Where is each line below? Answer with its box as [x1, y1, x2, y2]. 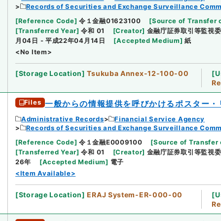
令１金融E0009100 [79, 138, 143, 146]
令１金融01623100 [79, 16, 141, 25]
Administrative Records [21, 114, 104, 123]
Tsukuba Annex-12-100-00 [87, 69, 189, 77]
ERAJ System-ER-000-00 [87, 190, 183, 199]
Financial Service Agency [114, 114, 205, 123]
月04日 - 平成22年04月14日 [15, 36, 106, 44]
